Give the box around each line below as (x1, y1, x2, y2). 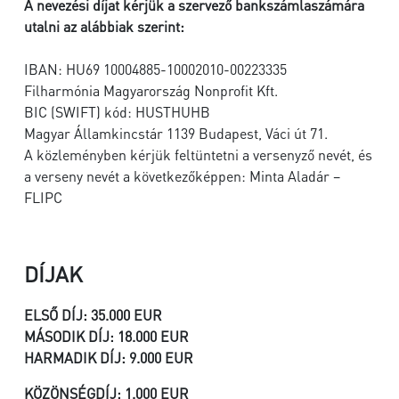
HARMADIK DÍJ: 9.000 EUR (24, 348, 193, 367)
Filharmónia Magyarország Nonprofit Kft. (24, 81, 281, 100)
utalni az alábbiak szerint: (24, 17, 191, 36)
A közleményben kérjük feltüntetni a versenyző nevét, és (24, 145, 372, 164)
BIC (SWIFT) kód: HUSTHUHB (24, 102, 214, 121)
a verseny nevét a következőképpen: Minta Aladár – (24, 167, 340, 185)
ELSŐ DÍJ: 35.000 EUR (24, 305, 162, 324)
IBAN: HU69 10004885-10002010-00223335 (24, 60, 287, 78)
